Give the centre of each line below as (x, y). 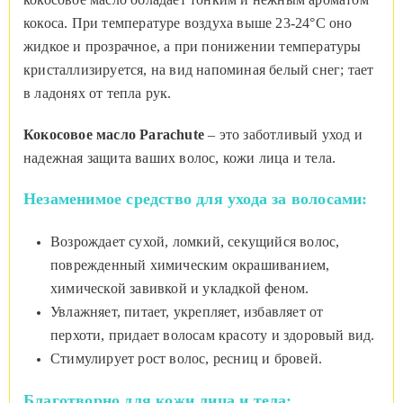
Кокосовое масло (80, 135)
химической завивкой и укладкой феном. (180, 289)
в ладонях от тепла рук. (98, 94)
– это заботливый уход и (283, 135)
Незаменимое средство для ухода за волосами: (196, 199)
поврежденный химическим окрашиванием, (190, 265)
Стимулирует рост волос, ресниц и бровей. (186, 359)
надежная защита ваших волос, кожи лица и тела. (180, 158)
